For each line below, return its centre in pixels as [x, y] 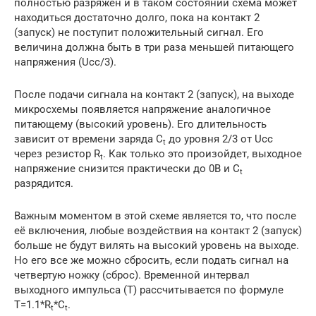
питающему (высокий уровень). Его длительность [140, 124]
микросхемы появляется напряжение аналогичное [142, 109]
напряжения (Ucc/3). [65, 62]
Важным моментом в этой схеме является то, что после [155, 215]
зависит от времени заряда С [89, 139]
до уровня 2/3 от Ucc [219, 139]
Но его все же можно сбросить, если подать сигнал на [151, 260]
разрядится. [44, 183]
